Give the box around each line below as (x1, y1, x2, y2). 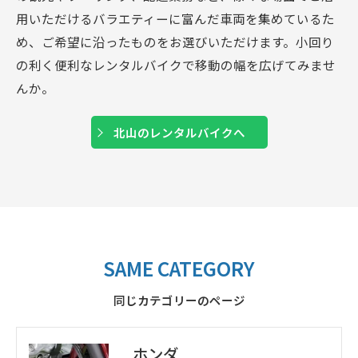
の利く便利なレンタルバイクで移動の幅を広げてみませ (16, 56, 336, 74)
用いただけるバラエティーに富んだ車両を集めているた (16, 10, 335, 28)
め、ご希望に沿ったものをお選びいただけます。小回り (16, 33, 334, 51)
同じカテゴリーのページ (113, 292, 245, 309)
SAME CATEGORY (103, 254, 255, 283)
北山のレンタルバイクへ (113, 124, 245, 141)
